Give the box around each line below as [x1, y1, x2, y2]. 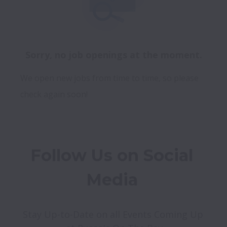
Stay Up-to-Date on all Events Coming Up [22, 208, 203, 221]
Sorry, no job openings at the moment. [25, 49, 202, 61]
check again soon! [20, 89, 88, 100]
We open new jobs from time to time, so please [20, 72, 199, 84]
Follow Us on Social [30, 145, 193, 166]
